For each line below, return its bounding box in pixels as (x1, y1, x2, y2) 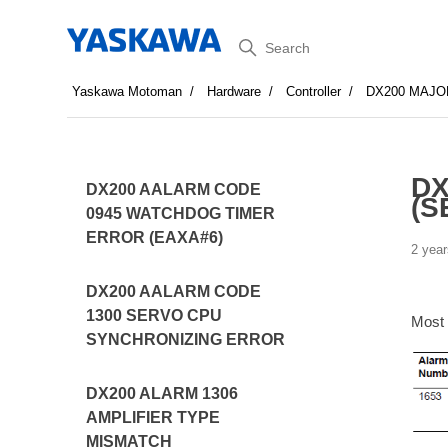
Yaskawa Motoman (72, 84, 183, 99)
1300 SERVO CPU (86, 307, 223, 324)
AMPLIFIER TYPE (86, 409, 221, 426)
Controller (286, 84, 342, 99)
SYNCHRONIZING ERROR (86, 331, 286, 348)
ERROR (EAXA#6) (86, 229, 224, 246)
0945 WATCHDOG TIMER (86, 205, 276, 222)
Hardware (207, 84, 262, 99)
